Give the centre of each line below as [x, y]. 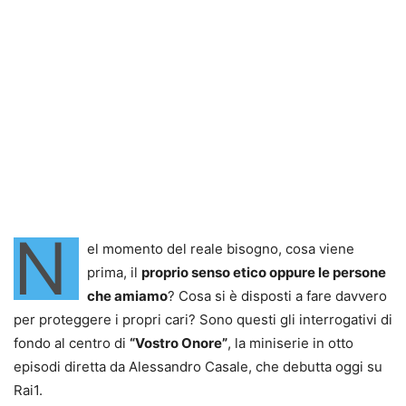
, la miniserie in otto [290, 343]
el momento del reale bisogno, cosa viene [221, 248]
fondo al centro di [72, 343]
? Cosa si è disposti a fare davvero [277, 295]
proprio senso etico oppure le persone [264, 272]
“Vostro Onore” [179, 343]
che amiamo [127, 295]
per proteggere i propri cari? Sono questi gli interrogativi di [203, 319]
